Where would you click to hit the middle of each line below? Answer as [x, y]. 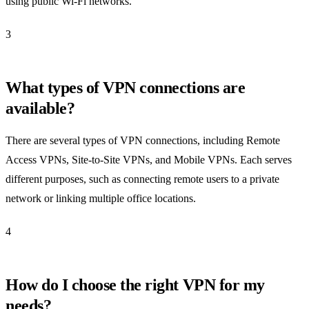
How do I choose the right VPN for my [135, 285]
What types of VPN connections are [126, 87]
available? [40, 108]
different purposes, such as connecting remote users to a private [142, 179]
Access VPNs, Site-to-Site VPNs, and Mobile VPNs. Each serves [149, 159]
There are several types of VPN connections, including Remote [143, 140]
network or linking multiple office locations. [101, 198]
